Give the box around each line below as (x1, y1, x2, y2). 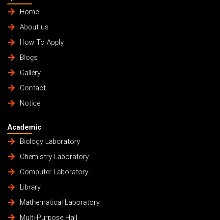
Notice (19, 98, 40, 108)
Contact (19, 83, 46, 92)
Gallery (19, 68, 41, 77)
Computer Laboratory (19, 167, 88, 177)
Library (19, 183, 41, 192)
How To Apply (19, 37, 64, 47)
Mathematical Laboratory (19, 198, 100, 207)
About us (19, 22, 49, 31)
